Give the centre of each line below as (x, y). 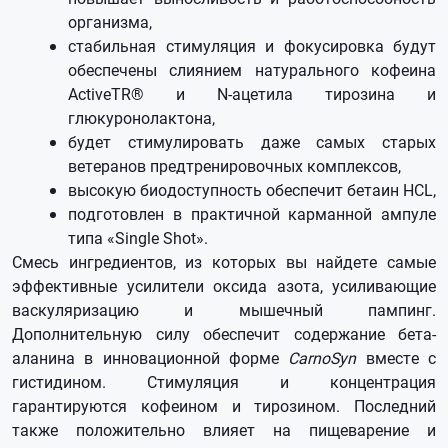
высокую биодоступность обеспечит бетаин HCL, (252, 189)
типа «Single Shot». (138, 237)
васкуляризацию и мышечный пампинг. (224, 309)
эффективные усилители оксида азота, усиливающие (224, 285)
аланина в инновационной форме (150, 357)
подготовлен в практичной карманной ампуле (252, 213)
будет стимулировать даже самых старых (252, 141)
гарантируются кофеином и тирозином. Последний (224, 405)
